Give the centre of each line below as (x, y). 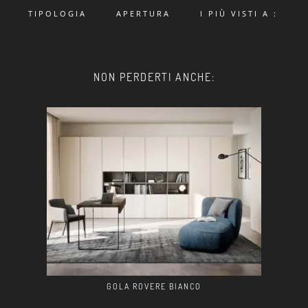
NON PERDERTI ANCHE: (154, 77)
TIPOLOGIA (58, 13)
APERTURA (144, 13)
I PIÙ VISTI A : (239, 13)
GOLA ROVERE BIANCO (154, 286)
